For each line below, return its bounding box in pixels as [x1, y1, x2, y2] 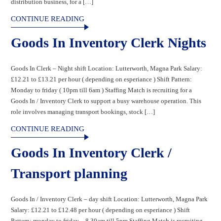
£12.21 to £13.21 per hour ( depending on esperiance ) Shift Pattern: [11, 75, 192, 83]
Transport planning [11, 165, 128, 181]
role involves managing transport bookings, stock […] [11, 108, 155, 115]
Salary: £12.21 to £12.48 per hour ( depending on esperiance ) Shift [11, 206, 190, 214]
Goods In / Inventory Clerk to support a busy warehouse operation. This [11, 97, 202, 105]
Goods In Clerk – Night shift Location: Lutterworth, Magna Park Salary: [11, 64, 203, 72]
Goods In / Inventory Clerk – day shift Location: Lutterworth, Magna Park [11, 195, 208, 203]
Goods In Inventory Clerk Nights [11, 35, 207, 50]
